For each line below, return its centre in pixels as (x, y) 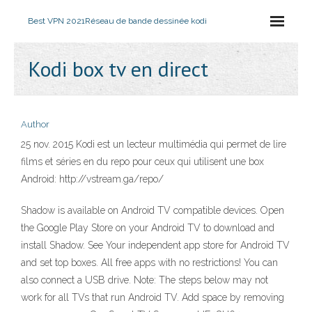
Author (35, 124)
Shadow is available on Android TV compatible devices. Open (153, 210)
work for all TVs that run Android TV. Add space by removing (153, 297)
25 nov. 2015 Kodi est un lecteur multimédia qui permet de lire (154, 144)
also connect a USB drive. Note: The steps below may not (145, 280)
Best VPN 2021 (56, 21)
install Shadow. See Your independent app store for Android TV (155, 245)
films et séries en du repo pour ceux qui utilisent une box (142, 162)
